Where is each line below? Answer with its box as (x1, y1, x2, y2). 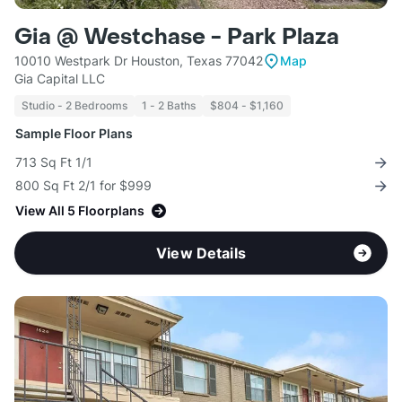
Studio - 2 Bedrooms (22, 99, 127, 113)
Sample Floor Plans (15, 126, 133, 142)
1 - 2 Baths (142, 99, 196, 113)
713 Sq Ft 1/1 (15, 154, 92, 170)
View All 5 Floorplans (15, 203, 144, 219)
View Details (156, 244, 246, 263)
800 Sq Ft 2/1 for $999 (15, 178, 152, 194)
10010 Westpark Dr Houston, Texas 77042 (14, 53, 263, 69)
